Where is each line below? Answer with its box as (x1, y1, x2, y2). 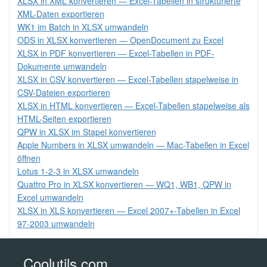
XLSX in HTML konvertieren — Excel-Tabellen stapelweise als (17, 100, 250, 112)
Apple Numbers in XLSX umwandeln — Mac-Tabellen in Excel (17, 139, 249, 151)
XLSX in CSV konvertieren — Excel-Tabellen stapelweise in (17, 73, 238, 86)
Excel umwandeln (17, 191, 83, 204)
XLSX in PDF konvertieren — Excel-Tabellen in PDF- (17, 47, 215, 60)
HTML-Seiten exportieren (17, 113, 111, 125)
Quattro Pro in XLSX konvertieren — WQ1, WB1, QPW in (17, 178, 231, 191)
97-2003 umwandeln (17, 218, 95, 230)
